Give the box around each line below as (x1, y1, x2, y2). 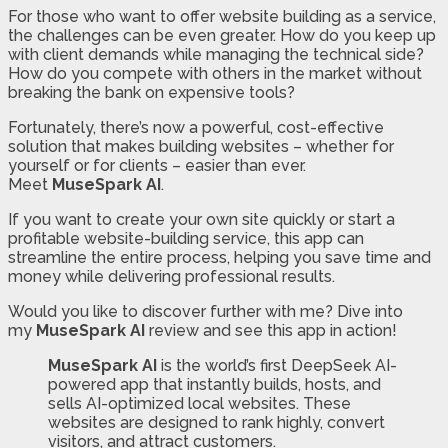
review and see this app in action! (145, 320, 397, 340)
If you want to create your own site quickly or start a (8, 209, 395, 229)
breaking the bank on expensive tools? (8, 82, 295, 102)
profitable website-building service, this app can (8, 228, 364, 248)
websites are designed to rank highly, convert (48, 412, 385, 432)
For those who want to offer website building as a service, (8, 6, 436, 26)
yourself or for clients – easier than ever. (8, 155, 306, 175)
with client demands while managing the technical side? (8, 44, 424, 64)
